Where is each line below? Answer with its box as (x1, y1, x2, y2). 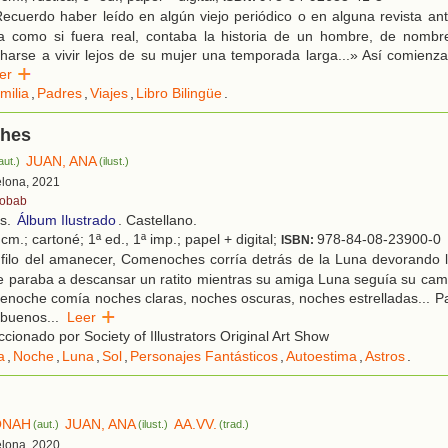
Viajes (90, 85, 128, 102)
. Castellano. (118, 212, 197, 229)
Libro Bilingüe (136, 85, 222, 102)
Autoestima (286, 348, 357, 365)
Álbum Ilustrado (17, 212, 116, 229)
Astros (365, 348, 405, 365)
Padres (37, 85, 82, 102)
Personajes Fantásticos (130, 348, 278, 365)
